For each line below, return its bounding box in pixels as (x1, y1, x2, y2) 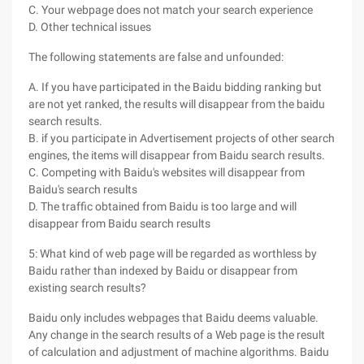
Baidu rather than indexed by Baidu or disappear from (28, 264, 297, 277)
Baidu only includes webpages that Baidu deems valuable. (28, 311, 318, 324)
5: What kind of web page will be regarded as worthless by (28, 247, 317, 260)
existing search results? (28, 281, 146, 294)
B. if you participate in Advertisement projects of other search (28, 132, 335, 145)
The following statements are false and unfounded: (28, 50, 284, 63)
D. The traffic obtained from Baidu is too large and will (28, 200, 297, 213)
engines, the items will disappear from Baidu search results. (28, 149, 325, 162)
